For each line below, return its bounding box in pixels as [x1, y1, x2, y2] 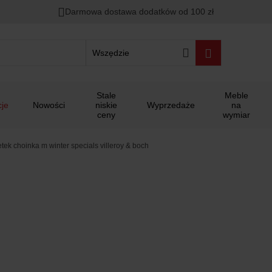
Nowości [33, 100, 65, 110]
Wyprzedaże [147, 100, 195, 110]
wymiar [222, 110, 250, 120]
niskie [95, 100, 117, 110]
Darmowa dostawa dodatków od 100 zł [65, 7, 214, 16]
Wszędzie [92, 47, 129, 58]
